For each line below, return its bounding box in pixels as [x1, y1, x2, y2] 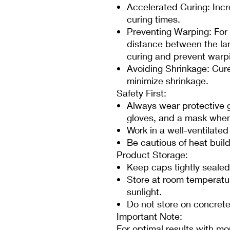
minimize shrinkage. [127, 75, 208, 86]
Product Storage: [117, 149, 188, 160]
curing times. [127, 13, 180, 25]
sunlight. [127, 186, 162, 197]
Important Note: [117, 210, 182, 222]
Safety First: [117, 87, 166, 99]
